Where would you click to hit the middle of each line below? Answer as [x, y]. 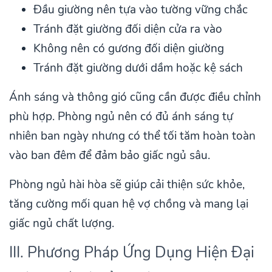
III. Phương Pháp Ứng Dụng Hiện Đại [132, 252]
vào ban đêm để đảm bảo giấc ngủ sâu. [110, 155]
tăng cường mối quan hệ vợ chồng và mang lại [129, 204]
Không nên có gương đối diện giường [129, 48]
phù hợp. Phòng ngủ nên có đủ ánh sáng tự [121, 116]
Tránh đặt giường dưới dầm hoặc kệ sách [138, 68]
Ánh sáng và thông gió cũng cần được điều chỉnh [135, 97]
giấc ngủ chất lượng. [62, 223]
